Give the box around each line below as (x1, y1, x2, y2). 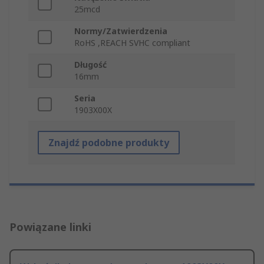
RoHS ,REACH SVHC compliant (74, 37, 190, 49)
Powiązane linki (9, 220, 91, 235)
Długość (74, 59, 107, 71)
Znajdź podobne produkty (48, 136, 169, 150)
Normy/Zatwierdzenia (74, 25, 167, 37)
